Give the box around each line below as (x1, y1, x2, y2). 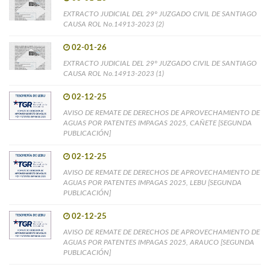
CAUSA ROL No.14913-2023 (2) (63, 20, 164, 28)
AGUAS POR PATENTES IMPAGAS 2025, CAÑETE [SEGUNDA (63, 119, 252, 127)
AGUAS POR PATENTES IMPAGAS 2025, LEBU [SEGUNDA (63, 178, 242, 186)
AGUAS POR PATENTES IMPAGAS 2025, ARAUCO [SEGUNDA (63, 238, 254, 246)
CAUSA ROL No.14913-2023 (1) (63, 69, 164, 77)
